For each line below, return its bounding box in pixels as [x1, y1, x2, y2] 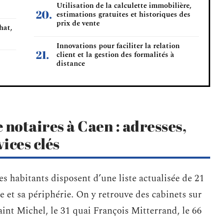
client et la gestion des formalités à [56, 49, 174, 60]
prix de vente [56, 18, 100, 29]
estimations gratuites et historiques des [56, 9, 191, 20]
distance [56, 58, 85, 69]
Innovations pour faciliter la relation [56, 40, 180, 52]
